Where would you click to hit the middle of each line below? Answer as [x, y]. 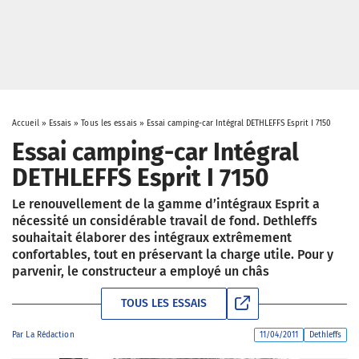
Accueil [26, 123]
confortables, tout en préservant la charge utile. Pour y [173, 254]
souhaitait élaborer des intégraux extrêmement [152, 238]
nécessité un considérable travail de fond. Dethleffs [165, 221]
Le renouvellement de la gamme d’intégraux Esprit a [166, 204]
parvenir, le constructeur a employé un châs [141, 271]
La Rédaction [50, 335]
